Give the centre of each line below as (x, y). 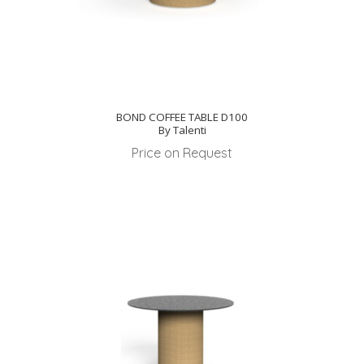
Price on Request (182, 152)
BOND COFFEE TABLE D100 (182, 117)
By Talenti (182, 130)
